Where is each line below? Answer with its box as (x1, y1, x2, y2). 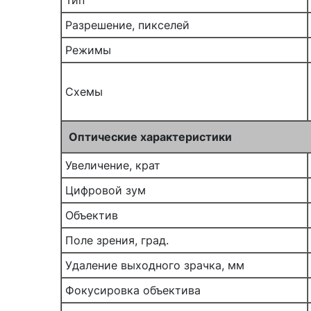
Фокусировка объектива (65, 283, 201, 297)
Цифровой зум (65, 183, 146, 197)
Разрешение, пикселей (65, 18, 190, 32)
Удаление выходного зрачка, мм (65, 258, 244, 272)
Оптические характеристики (69, 130, 232, 144)
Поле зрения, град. (65, 233, 169, 247)
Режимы (65, 43, 111, 57)
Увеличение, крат (65, 158, 160, 172)
